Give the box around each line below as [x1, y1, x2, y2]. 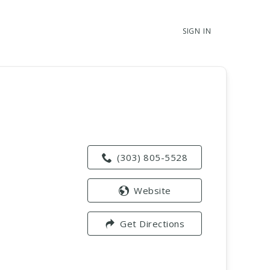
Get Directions [120, 217, 185, 230]
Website [134, 184, 171, 196]
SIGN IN [182, 26, 212, 36]
